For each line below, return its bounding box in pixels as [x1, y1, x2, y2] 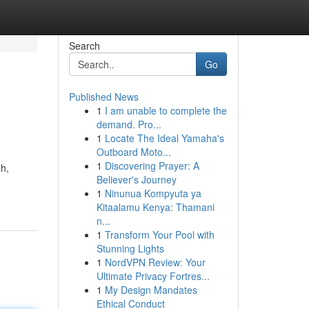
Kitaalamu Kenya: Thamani [96, 200, 215, 214]
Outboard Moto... [96, 145, 171, 159]
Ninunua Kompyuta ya [104, 186, 201, 200]
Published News [68, 90, 139, 103]
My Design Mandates [104, 283, 197, 297]
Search [68, 39, 100, 52]
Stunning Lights [96, 241, 164, 255]
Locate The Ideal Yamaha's [104, 131, 224, 145]
